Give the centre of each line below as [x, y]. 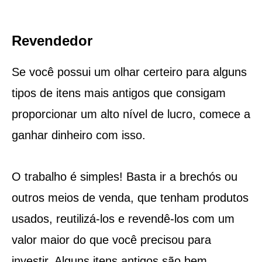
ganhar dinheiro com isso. [78, 135]
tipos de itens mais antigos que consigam [118, 93]
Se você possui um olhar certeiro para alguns [129, 72]
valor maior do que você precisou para [111, 239]
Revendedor [52, 40]
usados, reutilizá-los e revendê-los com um [123, 218]
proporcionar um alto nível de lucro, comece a [131, 114]
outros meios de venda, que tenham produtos [130, 197]
